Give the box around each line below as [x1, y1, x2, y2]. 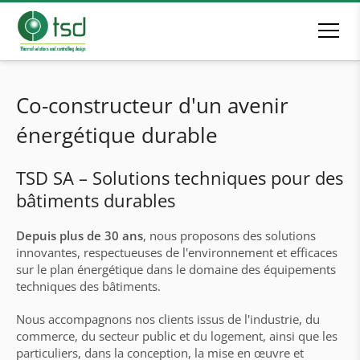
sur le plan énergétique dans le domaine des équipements [16, 261, 336, 277]
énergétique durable [16, 121, 218, 149]
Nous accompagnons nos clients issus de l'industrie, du [16, 311, 320, 327]
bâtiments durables [16, 188, 175, 212]
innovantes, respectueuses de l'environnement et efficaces [16, 244, 337, 260]
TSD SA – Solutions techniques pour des [16, 166, 343, 190]
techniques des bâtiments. [16, 278, 161, 294]
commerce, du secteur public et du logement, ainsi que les [16, 328, 337, 344]
